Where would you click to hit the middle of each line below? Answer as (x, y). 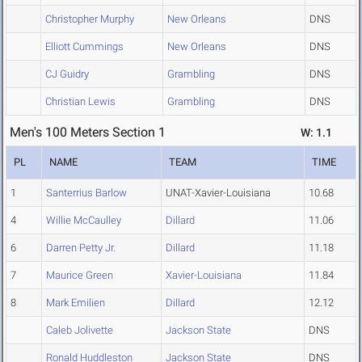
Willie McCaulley (84, 221)
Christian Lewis (80, 102)
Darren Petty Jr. (81, 248)
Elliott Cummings (84, 47)
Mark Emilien (76, 303)
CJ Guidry (67, 74)
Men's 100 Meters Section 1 (88, 133)
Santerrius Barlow (86, 193)
